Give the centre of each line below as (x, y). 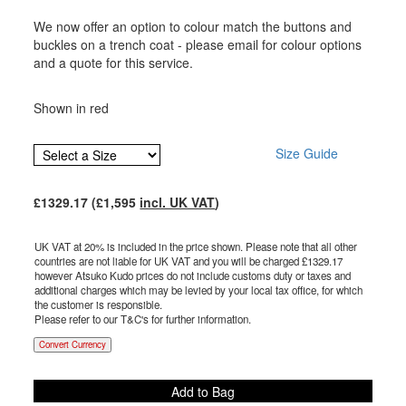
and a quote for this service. (114, 63)
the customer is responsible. (99, 305)
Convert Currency (73, 345)
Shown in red (72, 108)
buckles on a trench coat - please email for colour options (198, 45)
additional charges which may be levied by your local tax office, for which (199, 290)
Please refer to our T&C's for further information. (143, 319)
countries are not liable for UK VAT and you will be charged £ (171, 261)
